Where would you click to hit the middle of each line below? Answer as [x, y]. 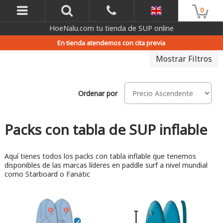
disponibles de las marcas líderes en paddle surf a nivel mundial [106, 165]
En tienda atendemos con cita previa [111, 43]
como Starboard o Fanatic [47, 174]
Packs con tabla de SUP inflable [106, 130]
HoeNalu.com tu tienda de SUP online [111, 28]
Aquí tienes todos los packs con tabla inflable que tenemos [100, 156]
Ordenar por [98, 93]
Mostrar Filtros [184, 59]
